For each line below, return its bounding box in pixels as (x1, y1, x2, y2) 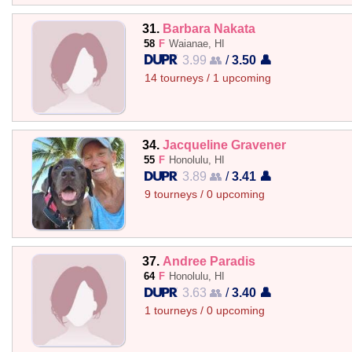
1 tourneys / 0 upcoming (144, 305, 265, 317)
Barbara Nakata (162, 20, 255, 35)
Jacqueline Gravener (162, 137, 286, 152)
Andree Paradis (162, 254, 255, 268)
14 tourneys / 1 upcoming (144, 71, 271, 84)
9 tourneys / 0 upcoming (144, 188, 265, 200)
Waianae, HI (168, 37, 225, 49)
